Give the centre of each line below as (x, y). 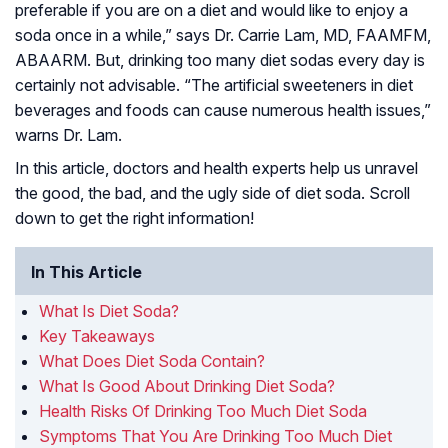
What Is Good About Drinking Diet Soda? (187, 386)
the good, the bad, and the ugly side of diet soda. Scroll (212, 193)
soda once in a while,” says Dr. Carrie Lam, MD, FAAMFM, (223, 35)
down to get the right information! (134, 218)
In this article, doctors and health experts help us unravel (216, 168)
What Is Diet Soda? (109, 311)
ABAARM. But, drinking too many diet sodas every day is (220, 60)
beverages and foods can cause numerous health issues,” (223, 110)
